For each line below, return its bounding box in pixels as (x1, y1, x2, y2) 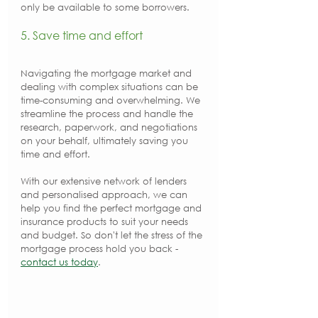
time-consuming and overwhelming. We (21, 94, 203, 106)
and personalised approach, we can (21, 189, 190, 201)
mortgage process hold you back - (21, 243, 181, 255)
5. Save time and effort (21, 28, 143, 43)
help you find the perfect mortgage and (21, 202, 204, 214)
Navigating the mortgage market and (21, 67, 194, 79)
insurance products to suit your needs (21, 216, 191, 228)
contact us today (21, 256, 98, 268)
